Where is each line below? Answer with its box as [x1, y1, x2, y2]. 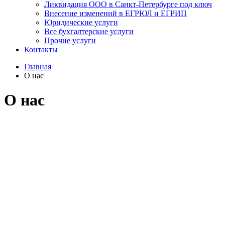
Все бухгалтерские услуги [44, 27, 134, 36]
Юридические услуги [44, 18, 118, 27]
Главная [24, 62, 51, 71]
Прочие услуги [44, 36, 96, 45]
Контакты [24, 45, 58, 54]
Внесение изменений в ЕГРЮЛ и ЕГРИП [44, 9, 187, 18]
